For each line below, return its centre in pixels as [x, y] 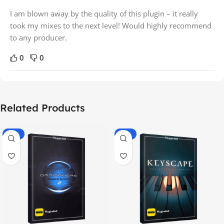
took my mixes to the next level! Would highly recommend [111, 25]
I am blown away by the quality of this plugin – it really [104, 13]
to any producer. [38, 37]
